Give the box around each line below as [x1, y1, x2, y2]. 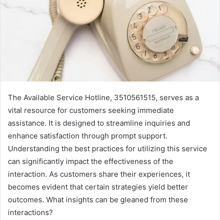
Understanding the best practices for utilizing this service [8, 144, 207, 154]
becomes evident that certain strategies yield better [8, 182, 188, 192]
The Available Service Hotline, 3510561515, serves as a [8, 93, 199, 103]
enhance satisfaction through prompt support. [8, 131, 167, 141]
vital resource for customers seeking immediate [8, 106, 174, 115]
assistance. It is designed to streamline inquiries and [8, 118, 190, 128]
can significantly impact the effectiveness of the [8, 157, 173, 166]
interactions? [8, 208, 53, 218]
